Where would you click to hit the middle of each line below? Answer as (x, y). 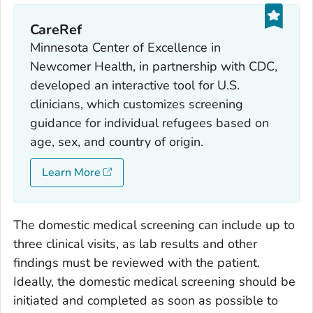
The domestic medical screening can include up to (154, 225)
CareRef (56, 29)
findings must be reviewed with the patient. (137, 263)
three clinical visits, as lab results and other (135, 244)
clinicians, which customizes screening (136, 104)
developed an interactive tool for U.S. (134, 85)
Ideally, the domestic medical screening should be (154, 282)
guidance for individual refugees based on (149, 123)
